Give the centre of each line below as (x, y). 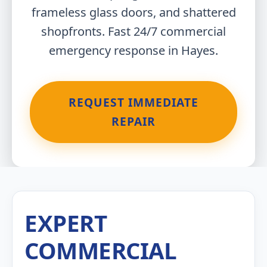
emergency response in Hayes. (133, 50)
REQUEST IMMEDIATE (133, 102)
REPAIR (133, 121)
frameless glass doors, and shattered (133, 12)
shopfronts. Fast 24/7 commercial (133, 31)
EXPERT (66, 223)
